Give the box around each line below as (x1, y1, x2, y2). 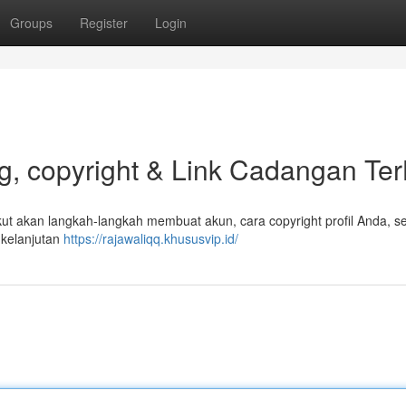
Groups (10, 14, 53, 32)
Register (80, 14, 128, 32)
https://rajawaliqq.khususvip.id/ (63, 229, 238, 247)
